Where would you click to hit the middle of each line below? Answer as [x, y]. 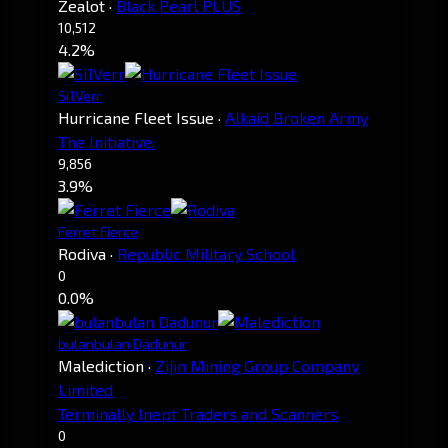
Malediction [101, 365]
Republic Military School [206, 253]
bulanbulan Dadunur [122, 343]
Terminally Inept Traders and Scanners [198, 413]
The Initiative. [106, 141]
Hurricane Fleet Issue [136, 117]
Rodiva [82, 253]
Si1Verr [79, 95]
